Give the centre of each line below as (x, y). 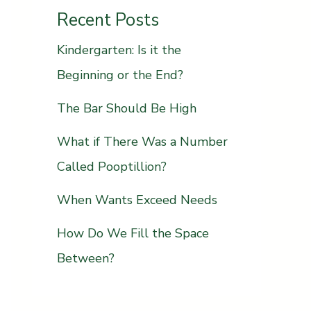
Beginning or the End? (120, 75)
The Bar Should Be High (127, 109)
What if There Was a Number (142, 142)
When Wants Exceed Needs (137, 200)
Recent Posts (108, 20)
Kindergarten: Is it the (119, 50)
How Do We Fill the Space (133, 234)
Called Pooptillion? (112, 167)
